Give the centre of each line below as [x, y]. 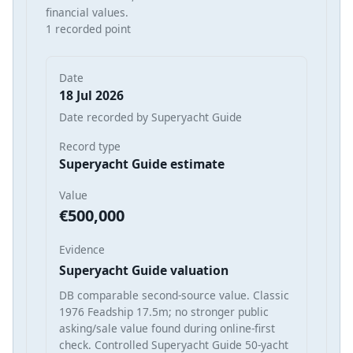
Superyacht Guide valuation [144, 270]
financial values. [87, 12]
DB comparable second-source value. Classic [174, 295]
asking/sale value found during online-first [167, 328]
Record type [90, 146]
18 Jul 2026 [91, 95]
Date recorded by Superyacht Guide [150, 117]
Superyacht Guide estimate [142, 163]
